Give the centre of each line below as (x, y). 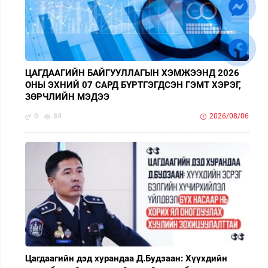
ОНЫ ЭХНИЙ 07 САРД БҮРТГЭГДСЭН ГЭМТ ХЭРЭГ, (133, 85)
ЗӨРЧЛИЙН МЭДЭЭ (67, 97)
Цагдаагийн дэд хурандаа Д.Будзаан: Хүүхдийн (126, 259)
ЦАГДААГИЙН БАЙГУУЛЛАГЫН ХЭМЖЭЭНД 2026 (132, 73)
